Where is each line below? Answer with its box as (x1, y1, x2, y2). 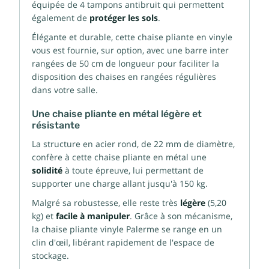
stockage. (32, 250, 71, 261)
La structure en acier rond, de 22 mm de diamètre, (32, 139, 235, 149)
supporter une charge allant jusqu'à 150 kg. (32, 178, 208, 189)
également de (32, 13, 89, 23)
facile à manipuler (56, 211, 130, 221)
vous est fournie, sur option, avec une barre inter (32, 45, 229, 55)
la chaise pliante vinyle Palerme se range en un (32, 224, 222, 234)
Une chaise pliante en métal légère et (32, 108, 202, 119)
